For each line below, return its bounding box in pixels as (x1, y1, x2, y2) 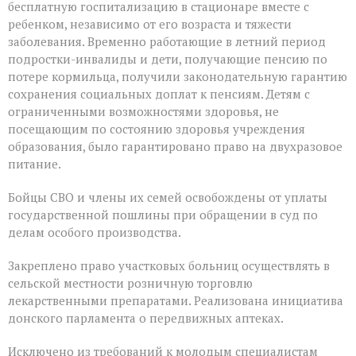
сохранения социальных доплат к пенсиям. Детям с (8, 86, 310, 103)
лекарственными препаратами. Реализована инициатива (8, 292, 343, 309)
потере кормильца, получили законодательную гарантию (8, 68, 347, 85)
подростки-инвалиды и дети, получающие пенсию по (8, 51, 327, 68)
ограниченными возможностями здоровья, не (8, 103, 279, 120)
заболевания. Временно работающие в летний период (8, 33, 326, 50)
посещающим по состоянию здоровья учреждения (8, 121, 305, 137)
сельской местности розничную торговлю (8, 275, 253, 292)
